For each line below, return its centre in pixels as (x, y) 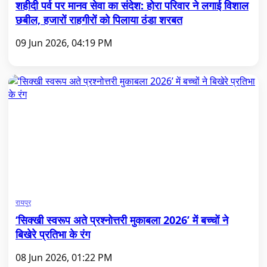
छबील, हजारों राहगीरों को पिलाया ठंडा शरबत (99, 20)
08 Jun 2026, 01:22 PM (64, 257)
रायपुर (23, 202)
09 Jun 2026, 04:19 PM (64, 43)
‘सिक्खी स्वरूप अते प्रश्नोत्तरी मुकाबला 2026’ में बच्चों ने (122, 220)
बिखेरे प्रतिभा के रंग (53, 234)
